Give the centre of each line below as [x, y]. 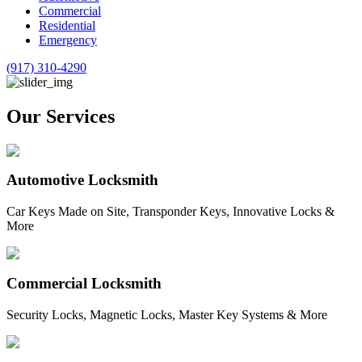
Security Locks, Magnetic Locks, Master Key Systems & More [167, 314]
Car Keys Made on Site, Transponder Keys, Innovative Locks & [170, 212]
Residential [67, 25]
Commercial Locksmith [84, 283]
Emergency [68, 40]
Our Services [61, 116]
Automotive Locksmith [82, 180]
